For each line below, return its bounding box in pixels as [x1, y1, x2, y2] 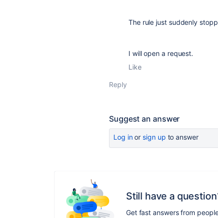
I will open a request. [128, 49, 194, 57]
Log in [113, 133, 133, 141]
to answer [165, 133, 199, 141]
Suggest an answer [109, 114, 180, 124]
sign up [143, 133, 166, 141]
